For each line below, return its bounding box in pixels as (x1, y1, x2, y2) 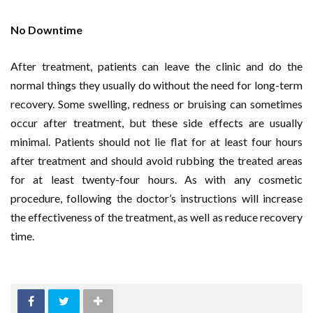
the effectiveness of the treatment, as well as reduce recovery (10, 210, 303, 224)
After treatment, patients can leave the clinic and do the (10, 59, 303, 73)
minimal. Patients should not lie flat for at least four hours (10, 134, 303, 148)
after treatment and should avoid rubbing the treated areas (10, 153, 303, 167)
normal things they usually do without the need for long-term (10, 78, 303, 92)
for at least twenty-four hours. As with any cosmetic (10, 172, 303, 186)
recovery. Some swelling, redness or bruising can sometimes (10, 96, 303, 110)
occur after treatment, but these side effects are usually (10, 115, 303, 129)
